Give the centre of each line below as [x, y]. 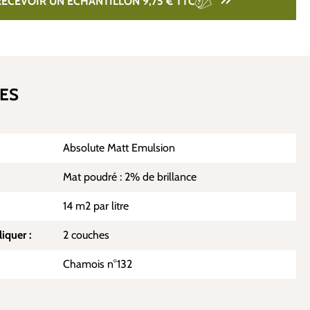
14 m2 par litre [96, 206]
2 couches [86, 235]
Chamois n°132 [98, 264]
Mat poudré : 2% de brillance [130, 177]
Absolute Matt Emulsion [119, 148]
